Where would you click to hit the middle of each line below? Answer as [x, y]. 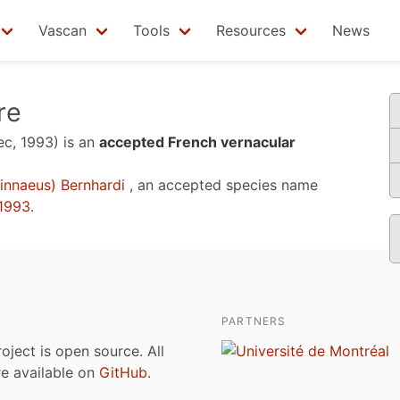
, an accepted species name [221, 185]
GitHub [123, 372]
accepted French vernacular [197, 142]
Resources [251, 30]
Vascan [62, 30]
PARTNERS [254, 321]
